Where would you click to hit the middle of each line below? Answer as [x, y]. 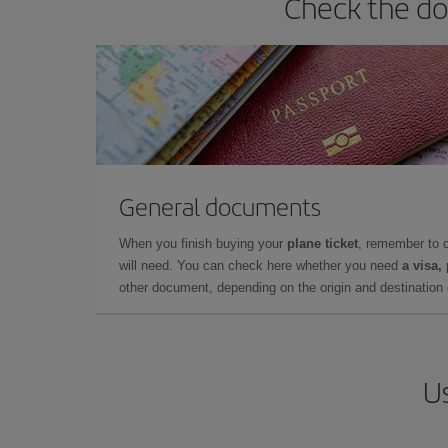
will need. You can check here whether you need [260, 265]
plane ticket [322, 243]
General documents [220, 206]
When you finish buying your [203, 243]
